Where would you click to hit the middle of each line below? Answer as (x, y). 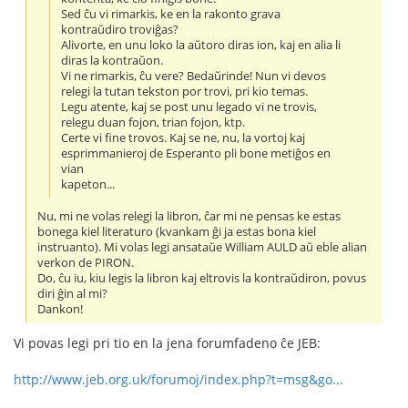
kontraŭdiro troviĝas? (120, 29)
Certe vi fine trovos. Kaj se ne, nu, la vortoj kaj (184, 138)
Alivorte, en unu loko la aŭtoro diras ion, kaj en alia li (201, 45)
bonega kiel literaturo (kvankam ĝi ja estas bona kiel (177, 232)
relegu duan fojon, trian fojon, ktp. (153, 122)
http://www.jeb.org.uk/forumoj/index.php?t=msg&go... (178, 380)
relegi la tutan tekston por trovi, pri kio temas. (185, 91)
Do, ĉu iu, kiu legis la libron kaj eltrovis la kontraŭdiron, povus (202, 279)
